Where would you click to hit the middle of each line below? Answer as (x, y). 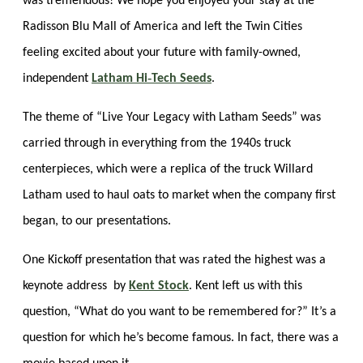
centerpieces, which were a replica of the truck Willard (168, 169)
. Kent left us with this (246, 286)
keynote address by (76, 286)
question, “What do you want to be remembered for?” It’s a (179, 312)
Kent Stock (159, 286)
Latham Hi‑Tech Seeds (152, 78)
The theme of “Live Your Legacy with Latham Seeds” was (172, 117)
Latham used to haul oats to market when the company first (179, 195)
